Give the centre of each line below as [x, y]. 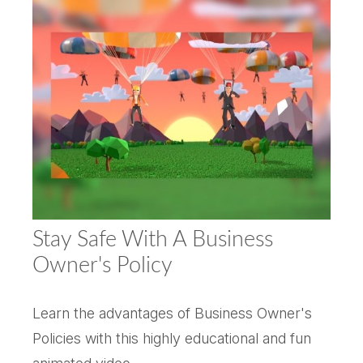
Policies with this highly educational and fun [172, 339]
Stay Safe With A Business [153, 240]
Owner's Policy [102, 266]
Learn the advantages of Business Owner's [172, 314]
